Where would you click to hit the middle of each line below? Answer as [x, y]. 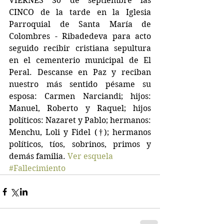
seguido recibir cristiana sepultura [80, 48]
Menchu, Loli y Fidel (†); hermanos [80, 132]
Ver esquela [90, 156]
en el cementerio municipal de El [80, 60]
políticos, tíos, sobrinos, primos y [80, 144]
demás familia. [38, 156]
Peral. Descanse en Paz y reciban [80, 72]
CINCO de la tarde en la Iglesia [80, 12]
